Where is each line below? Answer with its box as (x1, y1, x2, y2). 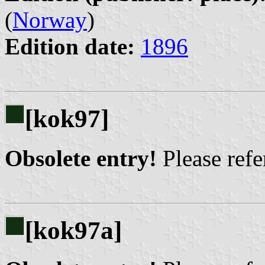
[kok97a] (25, 216, 122, 244)
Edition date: (5, 33, 135, 59)
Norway (12, 7, 87, 33)
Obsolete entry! (5, 145, 157, 171)
